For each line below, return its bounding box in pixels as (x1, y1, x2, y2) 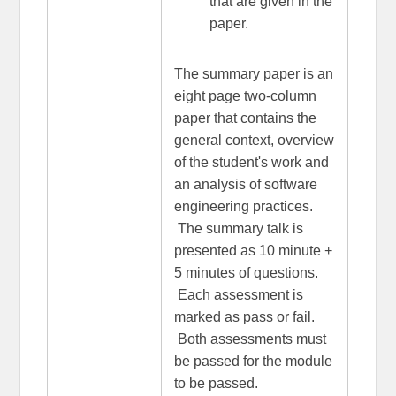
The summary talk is (173, 220, 303, 236)
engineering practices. (173, 198, 313, 214)
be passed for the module (173, 353, 332, 369)
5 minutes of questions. (173, 264, 318, 280)
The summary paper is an (173, 65, 333, 81)
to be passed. (173, 375, 258, 391)
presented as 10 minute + (173, 242, 332, 258)
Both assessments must (173, 331, 326, 346)
